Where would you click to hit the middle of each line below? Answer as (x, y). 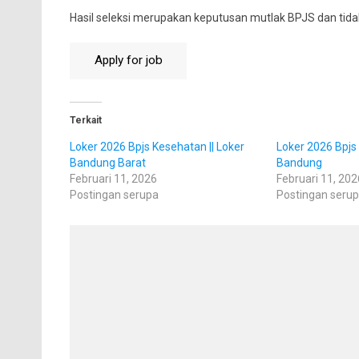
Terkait (85, 120)
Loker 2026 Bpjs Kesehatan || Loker (157, 146)
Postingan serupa (114, 194)
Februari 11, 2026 (113, 178)
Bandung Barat (107, 162)
